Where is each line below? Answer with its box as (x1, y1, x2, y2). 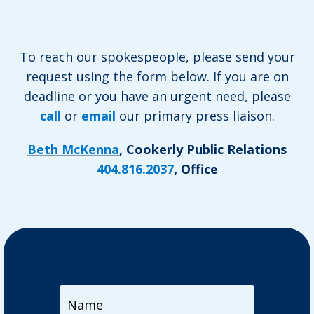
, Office (173, 161, 218, 177)
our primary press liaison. (115, 107, 275, 124)
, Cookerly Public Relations (119, 141, 287, 158)
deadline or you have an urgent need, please (23, 88, 291, 104)
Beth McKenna (27, 141, 119, 158)
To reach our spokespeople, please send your (19, 48, 295, 65)
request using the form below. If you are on (25, 68, 289, 85)
